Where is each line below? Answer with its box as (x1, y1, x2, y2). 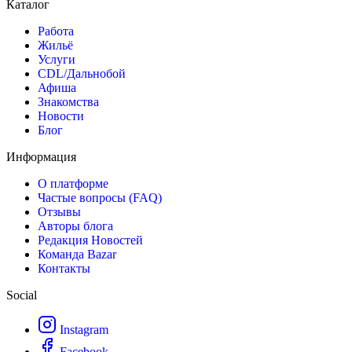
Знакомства (38, 95, 99, 109)
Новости (38, 109, 84, 123)
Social (6, 288, 37, 302)
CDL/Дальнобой (38, 67, 126, 81)
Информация (6, 150, 76, 164)
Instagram (57, 323, 108, 337)
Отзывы (38, 205, 81, 219)
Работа (38, 24, 74, 38)
